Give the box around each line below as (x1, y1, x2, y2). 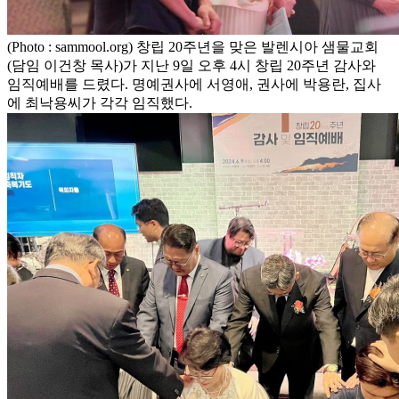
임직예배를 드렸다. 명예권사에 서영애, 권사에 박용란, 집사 (7, 76, 381, 92)
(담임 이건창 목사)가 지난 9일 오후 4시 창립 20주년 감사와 (7, 57, 376, 73)
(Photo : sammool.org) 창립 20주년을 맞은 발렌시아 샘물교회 (7, 38, 379, 54)
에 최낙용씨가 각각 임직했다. (7, 94, 192, 110)
